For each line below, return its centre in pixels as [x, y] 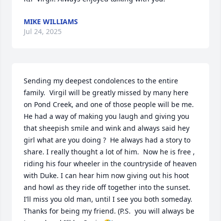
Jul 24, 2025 [43, 31]
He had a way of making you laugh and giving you [107, 116]
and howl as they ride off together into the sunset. [107, 187]
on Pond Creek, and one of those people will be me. [109, 104]
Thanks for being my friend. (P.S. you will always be [109, 211]
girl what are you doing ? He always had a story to [107, 140]
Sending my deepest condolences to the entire [101, 81]
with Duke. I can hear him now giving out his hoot [106, 175]
